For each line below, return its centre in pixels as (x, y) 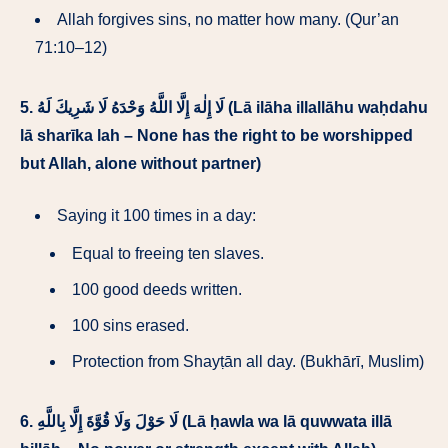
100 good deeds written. (157, 290)
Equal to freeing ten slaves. (168, 254)
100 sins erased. (130, 326)
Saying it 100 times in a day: (156, 216)
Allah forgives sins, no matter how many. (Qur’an (228, 20)
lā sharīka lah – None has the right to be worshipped (216, 136)
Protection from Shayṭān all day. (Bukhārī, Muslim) (248, 362)
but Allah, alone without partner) (140, 164)
